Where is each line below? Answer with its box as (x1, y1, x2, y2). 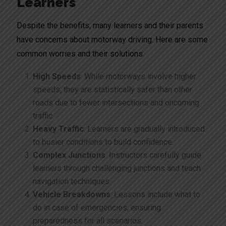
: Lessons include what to (110, 190, 200, 200)
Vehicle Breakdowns (33, 190, 110, 200)
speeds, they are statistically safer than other (33, 85, 192, 95)
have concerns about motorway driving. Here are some (17, 35, 208, 45)
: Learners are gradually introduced (84, 124, 205, 134)
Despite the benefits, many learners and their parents (17, 21, 203, 31)
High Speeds (33, 72, 81, 82)
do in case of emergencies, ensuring (33, 203, 161, 213)
